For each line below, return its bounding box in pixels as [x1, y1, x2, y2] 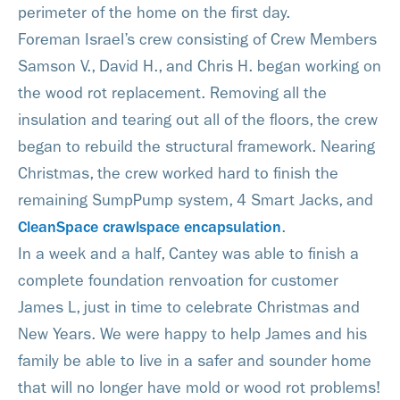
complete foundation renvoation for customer [18, 271, 338, 290]
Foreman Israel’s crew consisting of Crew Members [18, 30, 377, 49]
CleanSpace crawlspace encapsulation [18, 218, 281, 237]
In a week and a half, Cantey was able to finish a [18, 245, 359, 263]
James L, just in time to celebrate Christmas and [18, 298, 360, 317]
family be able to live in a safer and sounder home [18, 352, 371, 371]
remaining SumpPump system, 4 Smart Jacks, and [18, 191, 373, 210]
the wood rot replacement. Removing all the [18, 84, 327, 103]
